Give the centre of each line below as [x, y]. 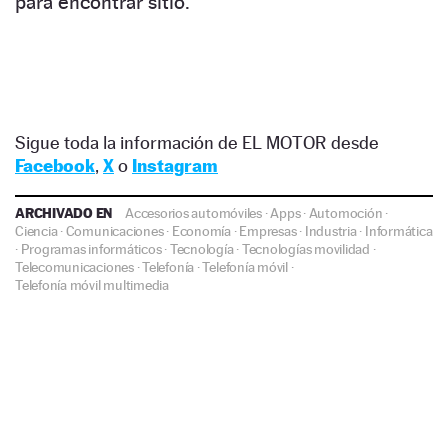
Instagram [175, 166]
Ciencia [36, 231]
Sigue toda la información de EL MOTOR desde [197, 143]
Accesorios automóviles [193, 213]
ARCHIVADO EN [65, 213]
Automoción [345, 213]
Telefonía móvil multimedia [92, 285]
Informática [399, 231]
